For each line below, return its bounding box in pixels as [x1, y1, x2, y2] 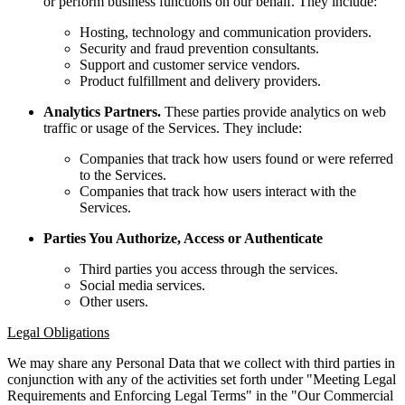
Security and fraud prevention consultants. [80, 40, 319, 56]
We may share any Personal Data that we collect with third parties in [7, 354, 395, 371]
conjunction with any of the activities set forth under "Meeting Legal [7, 371, 396, 387]
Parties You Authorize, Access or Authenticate [43, 230, 323, 246]
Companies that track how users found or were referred [80, 150, 393, 166]
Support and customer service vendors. [80, 56, 300, 72]
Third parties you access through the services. [80, 260, 338, 277]
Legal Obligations [7, 324, 109, 340]
